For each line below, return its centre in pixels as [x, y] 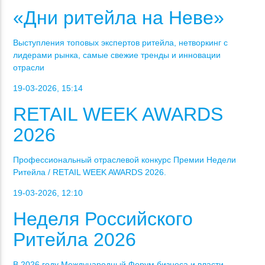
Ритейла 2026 [75, 240]
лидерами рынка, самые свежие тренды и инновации [117, 55]
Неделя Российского [103, 219]
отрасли [29, 68]
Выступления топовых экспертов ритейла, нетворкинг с [121, 43]
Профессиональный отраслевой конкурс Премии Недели [125, 160]
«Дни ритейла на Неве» [119, 18]
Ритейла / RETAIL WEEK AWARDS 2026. [90, 172]
